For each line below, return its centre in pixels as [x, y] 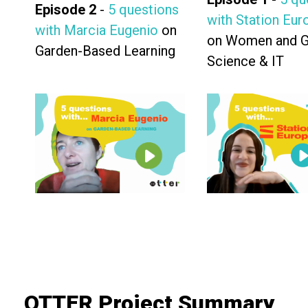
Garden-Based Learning [105, 51]
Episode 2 [67, 10]
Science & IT [245, 61]
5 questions [143, 10]
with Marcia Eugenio [97, 30]
